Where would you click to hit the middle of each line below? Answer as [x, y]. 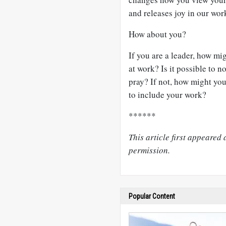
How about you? [157, 34]
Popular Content [152, 196]
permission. [149, 150]
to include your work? [167, 95]
